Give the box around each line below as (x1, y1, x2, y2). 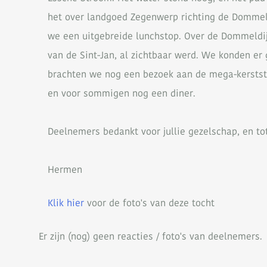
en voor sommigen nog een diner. (47, 86, 195, 100)
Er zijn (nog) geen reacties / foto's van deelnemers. (38, 229, 262, 243)
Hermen (47, 163, 82, 176)
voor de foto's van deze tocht (83, 196, 215, 210)
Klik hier (47, 196, 84, 210)
